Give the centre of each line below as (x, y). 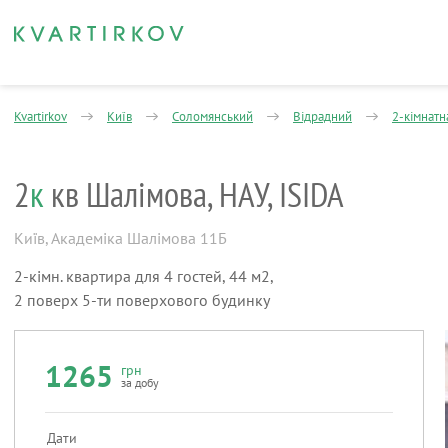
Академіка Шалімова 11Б (139, 238)
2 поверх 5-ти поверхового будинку (142, 300)
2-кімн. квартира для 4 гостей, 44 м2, (144, 276)
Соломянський (212, 116)
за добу (140, 382)
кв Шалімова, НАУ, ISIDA (194, 194)
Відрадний (322, 116)
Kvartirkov (40, 116)
